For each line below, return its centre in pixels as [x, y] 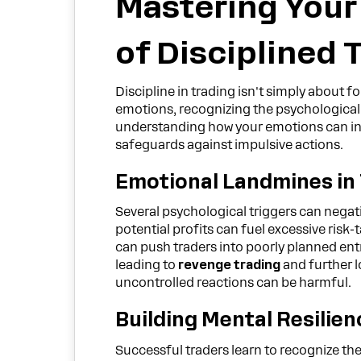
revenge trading [230, 266]
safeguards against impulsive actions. [230, 145]
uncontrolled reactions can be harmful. [234, 283]
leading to [147, 266]
